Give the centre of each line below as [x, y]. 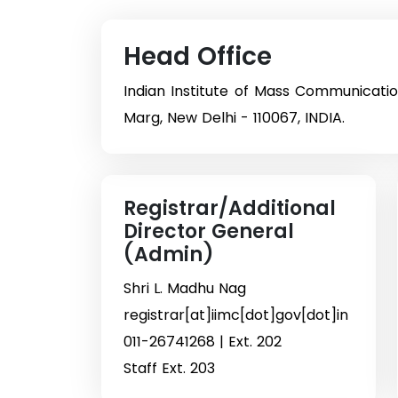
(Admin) [168, 254]
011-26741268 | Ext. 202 [203, 341]
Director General [209, 231]
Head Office [198, 56]
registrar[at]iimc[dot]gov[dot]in [236, 314]
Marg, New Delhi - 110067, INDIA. [234, 117]
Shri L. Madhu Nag [185, 288]
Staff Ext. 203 [169, 368]
